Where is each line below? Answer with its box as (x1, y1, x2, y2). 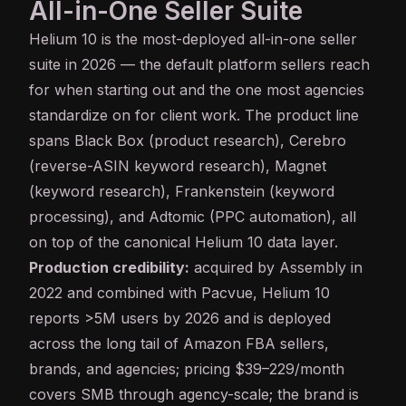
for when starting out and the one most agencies (29, 81, 364, 100)
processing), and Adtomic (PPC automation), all (29, 208, 356, 227)
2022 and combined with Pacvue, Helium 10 (29, 284, 330, 303)
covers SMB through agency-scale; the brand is (29, 385, 359, 404)
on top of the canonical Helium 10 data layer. (29, 233, 338, 252)
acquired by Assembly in (189, 258, 362, 277)
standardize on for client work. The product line (29, 106, 359, 125)
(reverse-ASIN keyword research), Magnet (29, 157, 326, 176)
